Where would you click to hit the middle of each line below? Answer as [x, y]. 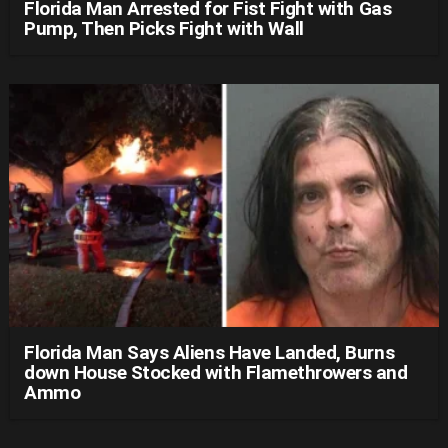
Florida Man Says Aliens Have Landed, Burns [209, 352]
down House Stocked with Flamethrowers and [216, 372]
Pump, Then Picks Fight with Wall [164, 29]
